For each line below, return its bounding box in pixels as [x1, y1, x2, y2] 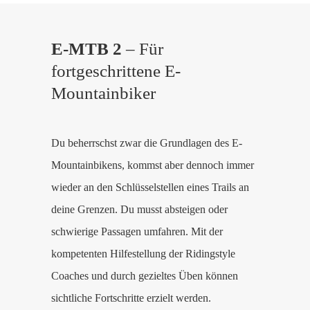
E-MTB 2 [51, 39, 122, 58]
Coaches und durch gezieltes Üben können [51, 270, 238, 282]
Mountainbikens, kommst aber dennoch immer [51, 159, 254, 171]
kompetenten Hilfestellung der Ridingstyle [51, 248, 235, 259]
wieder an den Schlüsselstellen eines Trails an [51, 181, 249, 193]
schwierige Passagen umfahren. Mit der [51, 226, 223, 237]
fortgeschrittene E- [51, 62, 181, 80]
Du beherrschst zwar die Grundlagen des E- [51, 137, 242, 149]
